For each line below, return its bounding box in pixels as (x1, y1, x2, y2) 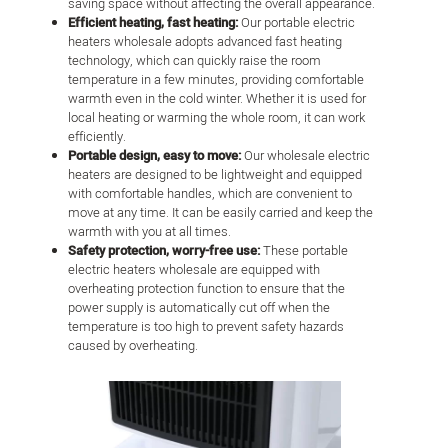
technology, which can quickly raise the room (68, 51, 321, 71)
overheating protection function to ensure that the (68, 279, 345, 299)
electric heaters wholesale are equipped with (68, 260, 320, 280)
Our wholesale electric (244, 146, 370, 166)
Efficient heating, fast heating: (68, 13, 241, 33)
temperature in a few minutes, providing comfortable (68, 70, 364, 90)
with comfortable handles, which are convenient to (68, 184, 352, 204)
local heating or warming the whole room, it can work (68, 108, 365, 128)
